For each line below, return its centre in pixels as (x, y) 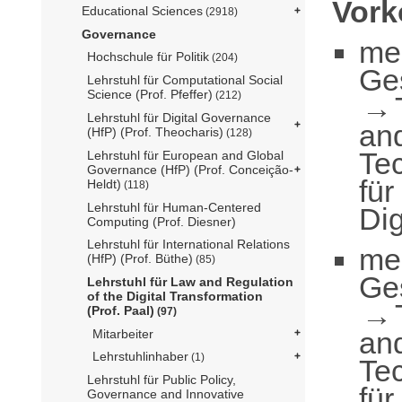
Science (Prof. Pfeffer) (150, 94)
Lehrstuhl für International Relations (188, 244)
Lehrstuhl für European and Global (185, 155)
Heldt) (104, 184)
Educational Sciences (142, 10)
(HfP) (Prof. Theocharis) (155, 131)
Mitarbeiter (123, 333)
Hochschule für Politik (148, 56)
